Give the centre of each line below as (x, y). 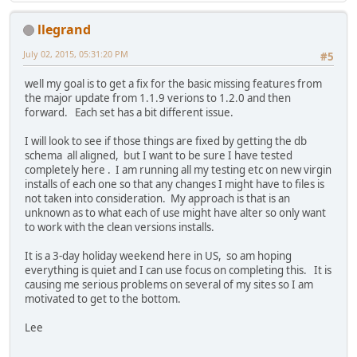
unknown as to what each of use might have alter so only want (175, 213)
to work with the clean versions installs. (120, 228)
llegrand (64, 29)
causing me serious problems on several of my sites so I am (169, 285)
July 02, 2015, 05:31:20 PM (76, 53)
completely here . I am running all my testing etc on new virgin (178, 170)
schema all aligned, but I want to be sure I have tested (159, 156)
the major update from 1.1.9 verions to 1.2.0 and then (158, 98)
